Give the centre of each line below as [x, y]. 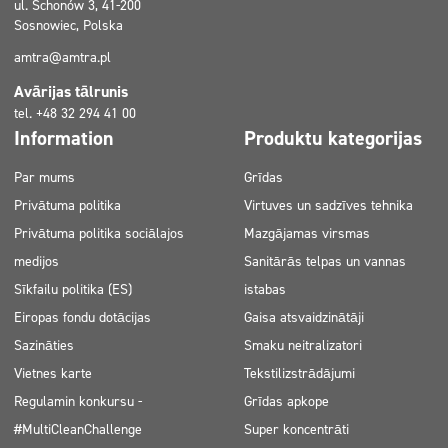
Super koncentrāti [296, 429]
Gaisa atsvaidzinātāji [304, 317]
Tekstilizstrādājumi [299, 373]
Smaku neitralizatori [303, 345]
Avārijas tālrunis [71, 91]
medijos [36, 261]
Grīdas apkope [286, 401]
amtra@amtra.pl [62, 57]
